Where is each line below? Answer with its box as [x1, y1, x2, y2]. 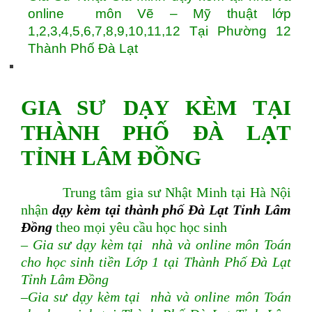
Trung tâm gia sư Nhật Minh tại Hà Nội [21, 185, 291, 201]
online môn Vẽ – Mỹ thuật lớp [28, 6, 291, 22]
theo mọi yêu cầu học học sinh [52, 220, 227, 235]
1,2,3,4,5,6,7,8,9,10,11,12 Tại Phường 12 [28, 24, 291, 39]
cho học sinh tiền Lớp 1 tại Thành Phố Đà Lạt [21, 255, 291, 270]
